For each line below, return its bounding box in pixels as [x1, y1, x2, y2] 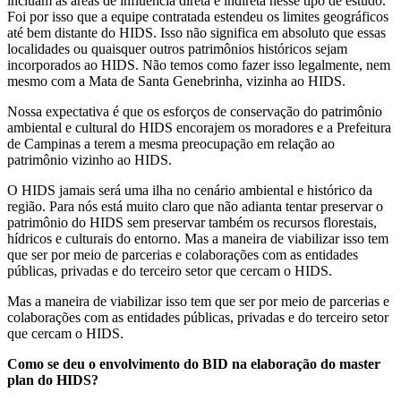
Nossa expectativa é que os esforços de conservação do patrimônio [7, 103, 382, 119]
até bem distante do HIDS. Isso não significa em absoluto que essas [7, 24, 386, 40]
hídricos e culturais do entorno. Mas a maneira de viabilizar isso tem [7, 230, 388, 246]
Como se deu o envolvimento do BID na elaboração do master [7, 355, 380, 371]
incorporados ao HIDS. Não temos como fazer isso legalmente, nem [7, 56, 390, 73]
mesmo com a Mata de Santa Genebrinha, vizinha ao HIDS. [7, 73, 346, 89]
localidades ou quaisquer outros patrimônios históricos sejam [7, 40, 347, 56]
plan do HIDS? [7, 371, 98, 388]
